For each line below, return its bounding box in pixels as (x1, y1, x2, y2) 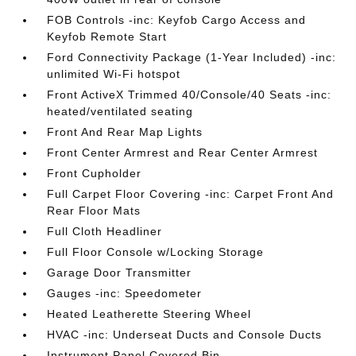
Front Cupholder (47, 167, 142, 180)
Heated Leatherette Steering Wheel (47, 308, 252, 320)
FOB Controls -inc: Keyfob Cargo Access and (47, 14, 307, 26)
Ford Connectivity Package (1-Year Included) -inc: (47, 51, 337, 64)
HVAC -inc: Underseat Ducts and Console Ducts (47, 328, 323, 341)
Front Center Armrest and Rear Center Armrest (47, 146, 319, 159)
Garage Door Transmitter (47, 266, 192, 279)
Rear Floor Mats (47, 204, 141, 217)
